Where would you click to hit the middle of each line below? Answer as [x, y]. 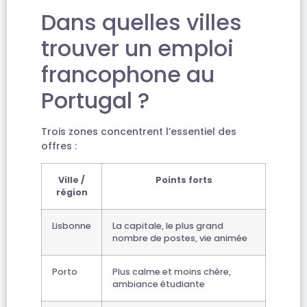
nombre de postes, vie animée [180, 238]
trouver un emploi [137, 48]
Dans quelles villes [142, 22]
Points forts [184, 180]
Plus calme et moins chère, [172, 272]
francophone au [128, 74]
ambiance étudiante [159, 284]
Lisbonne [72, 226]
